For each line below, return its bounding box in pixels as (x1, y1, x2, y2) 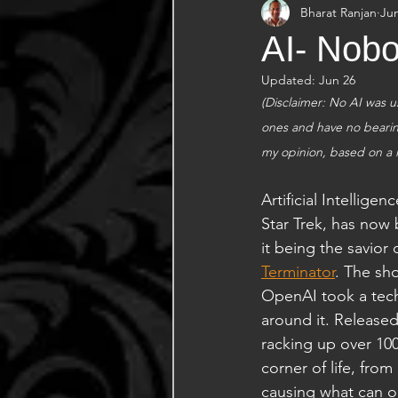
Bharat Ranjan (300, 4, 377, 20)
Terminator (261, 262, 335, 282)
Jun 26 (319, 72, 355, 88)
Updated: (261, 72, 319, 88)
